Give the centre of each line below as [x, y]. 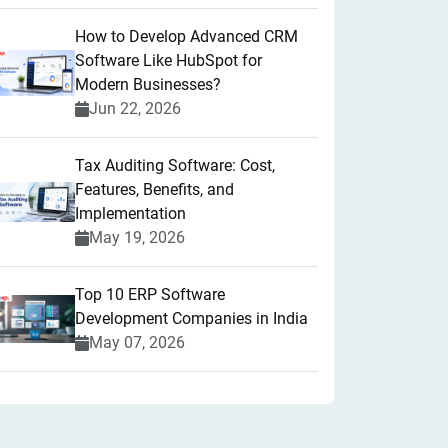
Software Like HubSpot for [168, 60]
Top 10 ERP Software [150, 294]
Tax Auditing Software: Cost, [175, 165]
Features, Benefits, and [154, 189]
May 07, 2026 [137, 342]
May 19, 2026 [137, 237]
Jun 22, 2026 [135, 108]
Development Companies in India [191, 318]
